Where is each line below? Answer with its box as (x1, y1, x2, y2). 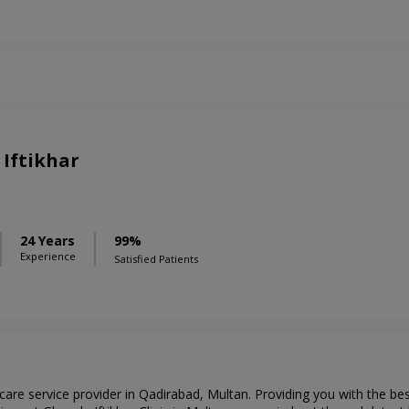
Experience (20, 249, 76, 264)
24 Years (20, 232, 75, 250)
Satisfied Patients (114, 252, 198, 267)
